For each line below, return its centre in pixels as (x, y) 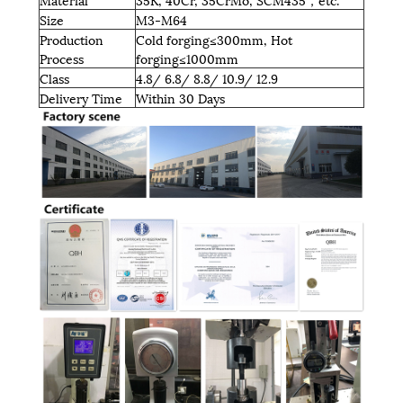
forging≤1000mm (187, 58)
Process (61, 58)
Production (71, 39)
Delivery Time (81, 97)
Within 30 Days (180, 97)
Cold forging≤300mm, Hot (214, 39)
